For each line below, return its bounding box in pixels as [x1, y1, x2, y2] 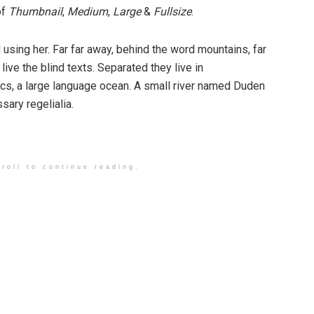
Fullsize [153, 5, 191, 18]
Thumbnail [8, 5, 62, 18]
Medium [67, 5, 108, 18]
